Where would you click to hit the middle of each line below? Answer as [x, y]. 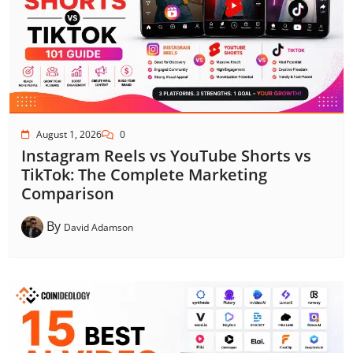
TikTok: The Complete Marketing [144, 175]
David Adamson [98, 227]
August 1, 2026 [69, 135]
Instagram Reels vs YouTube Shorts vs [166, 156]
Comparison [68, 194]
